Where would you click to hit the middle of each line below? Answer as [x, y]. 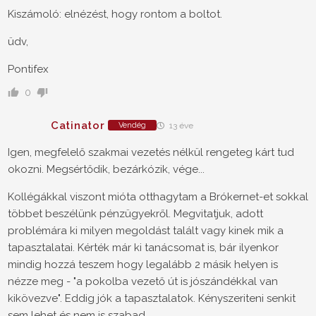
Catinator [78, 125]
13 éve [181, 126]
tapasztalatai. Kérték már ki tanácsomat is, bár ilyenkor [143, 248]
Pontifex [28, 69]
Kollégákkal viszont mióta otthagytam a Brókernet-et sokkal [158, 197]
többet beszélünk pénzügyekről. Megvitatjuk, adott [135, 214]
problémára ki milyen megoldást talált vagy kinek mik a [146, 231]
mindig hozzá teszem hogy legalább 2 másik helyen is [143, 265]
